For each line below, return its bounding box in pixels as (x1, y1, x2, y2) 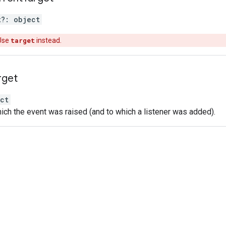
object (14, 14, 40, 24)
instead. (35, 36, 62, 44)
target (11, 36, 35, 44)
